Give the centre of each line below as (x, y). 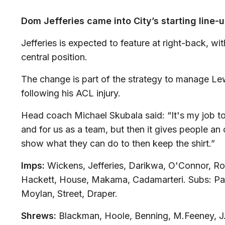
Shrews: (39, 216)
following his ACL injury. (71, 93)
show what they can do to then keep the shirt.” (118, 144)
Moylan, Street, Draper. (69, 194)
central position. (54, 57)
